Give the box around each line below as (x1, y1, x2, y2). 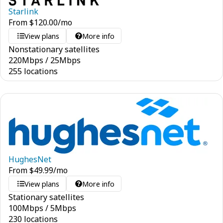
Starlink (8, 6, 38, 17)
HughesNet (8, 154, 51, 165)
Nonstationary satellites (8, 44, 100, 55)
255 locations (8, 66, 58, 77)
